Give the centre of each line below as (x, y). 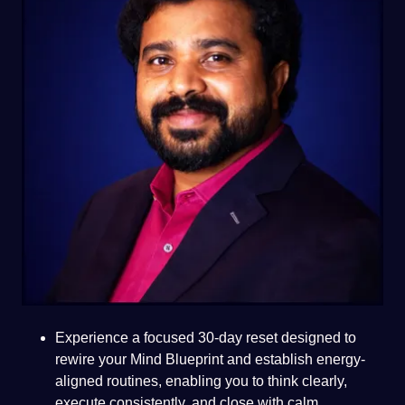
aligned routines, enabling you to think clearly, (201, 381)
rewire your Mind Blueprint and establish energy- (210, 359)
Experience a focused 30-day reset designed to (205, 337)
